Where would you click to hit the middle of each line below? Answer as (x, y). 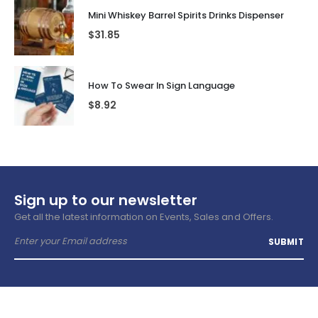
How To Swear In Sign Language (161, 86)
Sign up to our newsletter (106, 201)
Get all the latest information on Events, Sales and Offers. (144, 217)
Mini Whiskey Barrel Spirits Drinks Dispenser (186, 16)
